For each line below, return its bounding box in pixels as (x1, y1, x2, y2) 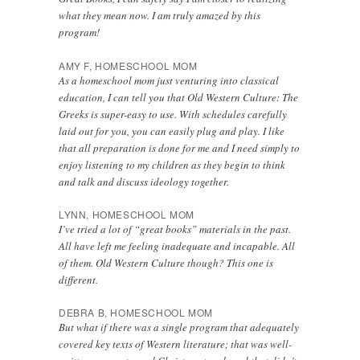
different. (59, 272, 99, 287)
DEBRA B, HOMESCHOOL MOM (59, 305, 213, 319)
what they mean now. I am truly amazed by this (59, 8, 261, 23)
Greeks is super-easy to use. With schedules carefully (59, 106, 288, 121)
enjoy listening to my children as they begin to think (59, 157, 286, 172)
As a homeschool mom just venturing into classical (59, 72, 280, 88)
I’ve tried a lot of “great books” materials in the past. (59, 221, 292, 236)
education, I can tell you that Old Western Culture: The (59, 89, 299, 104)
